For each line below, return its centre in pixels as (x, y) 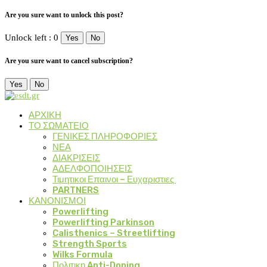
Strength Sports (90, 243)
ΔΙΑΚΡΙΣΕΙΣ (76, 158)
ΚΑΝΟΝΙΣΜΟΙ (57, 201)
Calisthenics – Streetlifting (114, 233)
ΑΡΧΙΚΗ (45, 115)
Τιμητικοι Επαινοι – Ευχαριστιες (114, 179)
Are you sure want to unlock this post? (64, 15)
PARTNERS (76, 190)
